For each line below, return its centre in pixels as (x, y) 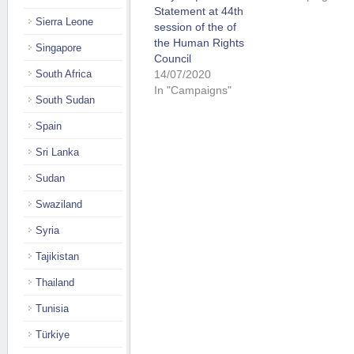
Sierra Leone (64, 22)
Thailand (55, 282)
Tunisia (52, 309)
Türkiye (53, 335)
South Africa (64, 74)
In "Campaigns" (193, 90)
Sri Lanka (57, 152)
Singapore (58, 48)
